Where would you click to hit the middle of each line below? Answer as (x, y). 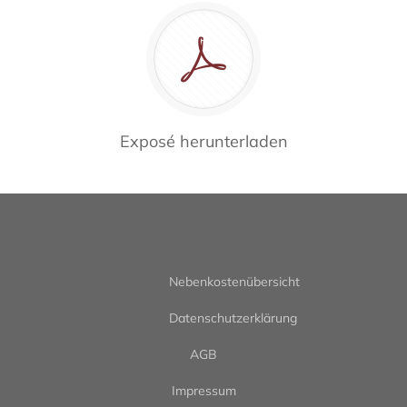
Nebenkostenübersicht (235, 281)
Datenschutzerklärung (233, 318)
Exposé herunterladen (203, 141)
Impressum (203, 390)
